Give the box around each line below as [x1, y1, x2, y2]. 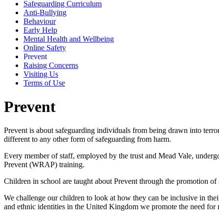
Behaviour [23, 17, 56, 25]
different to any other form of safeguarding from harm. [4, 135, 175, 144]
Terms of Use [23, 78, 65, 87]
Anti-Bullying [23, 8, 66, 17]
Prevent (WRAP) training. [4, 160, 85, 169]
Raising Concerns [23, 61, 78, 69]
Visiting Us [23, 69, 58, 78]
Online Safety [23, 43, 66, 52]
